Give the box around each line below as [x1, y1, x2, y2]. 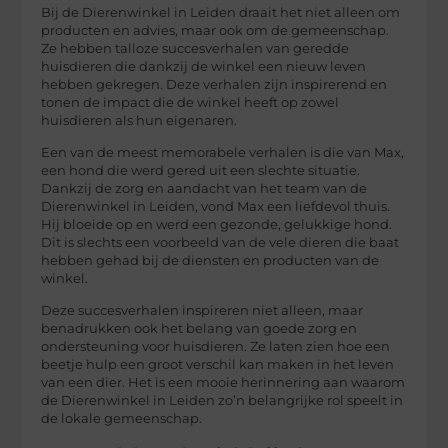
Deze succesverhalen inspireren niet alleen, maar [41, 303, 364, 319]
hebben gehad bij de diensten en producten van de [41, 252, 380, 268]
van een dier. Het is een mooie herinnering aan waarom [41, 375, 406, 391]
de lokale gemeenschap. [41, 411, 203, 427]
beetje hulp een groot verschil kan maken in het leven [41, 357, 395, 373]
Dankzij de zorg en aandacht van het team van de [41, 180, 368, 196]
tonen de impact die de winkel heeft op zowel [41, 94, 340, 110]
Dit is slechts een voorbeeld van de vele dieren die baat [41, 234, 400, 250]
